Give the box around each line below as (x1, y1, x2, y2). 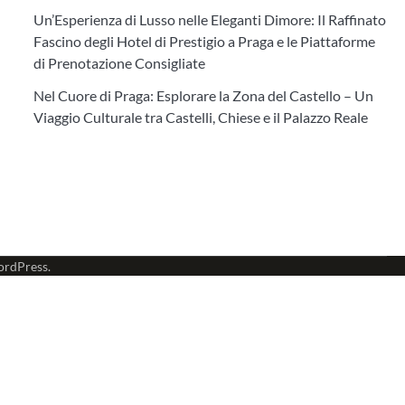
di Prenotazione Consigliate (33, 54, 205, 71)
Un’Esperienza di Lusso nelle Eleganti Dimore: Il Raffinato (33, 11, 386, 28)
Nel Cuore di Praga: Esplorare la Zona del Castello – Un (33, 87, 373, 104)
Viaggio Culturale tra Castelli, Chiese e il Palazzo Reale (33, 108, 368, 126)
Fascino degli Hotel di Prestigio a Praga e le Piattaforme (33, 33, 375, 50)
